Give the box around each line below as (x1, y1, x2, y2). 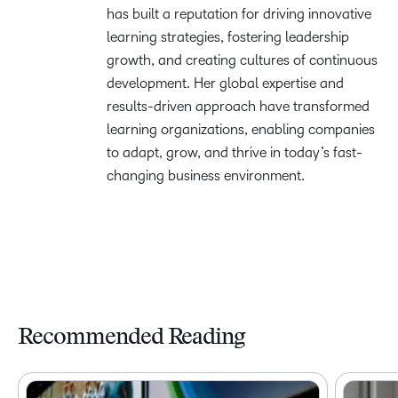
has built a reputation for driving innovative (107, 6, 371, 21)
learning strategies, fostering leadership (107, 29, 349, 44)
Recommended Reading (18, 327, 246, 350)
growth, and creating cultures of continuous (107, 52, 378, 68)
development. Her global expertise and (107, 76, 344, 91)
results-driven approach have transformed (107, 99, 370, 114)
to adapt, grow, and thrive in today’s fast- (107, 145, 362, 160)
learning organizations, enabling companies (107, 122, 375, 137)
